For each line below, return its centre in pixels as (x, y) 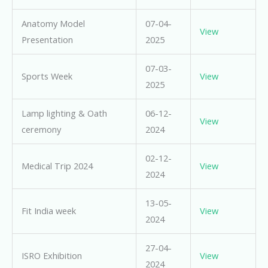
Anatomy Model (53, 24)
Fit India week (48, 211)
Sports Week (47, 76)
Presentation (47, 40)
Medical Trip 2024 (57, 166)
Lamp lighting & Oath (64, 113)
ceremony (41, 130)
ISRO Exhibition (51, 256)
